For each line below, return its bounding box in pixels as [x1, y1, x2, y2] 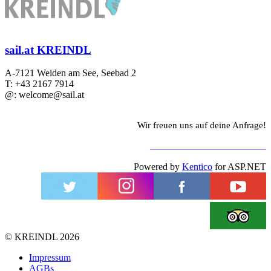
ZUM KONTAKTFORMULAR [150, 140, 266, 151]
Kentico [182, 162, 212, 172]
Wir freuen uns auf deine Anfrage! [137, 120, 266, 131]
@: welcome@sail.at [5, 90, 84, 100]
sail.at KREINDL [5, 43, 91, 56]
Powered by [134, 162, 182, 172]
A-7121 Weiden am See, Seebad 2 [5, 68, 136, 79]
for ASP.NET [212, 162, 266, 172]
